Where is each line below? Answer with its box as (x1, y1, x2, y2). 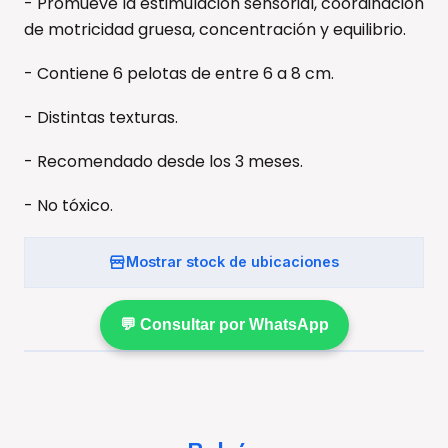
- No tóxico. (24, 193, 113, 217)
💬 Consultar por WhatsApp (119, 315, 329, 333)
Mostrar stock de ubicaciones (126, 253, 339, 271)
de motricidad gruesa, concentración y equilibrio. (24, 17, 406, 41)
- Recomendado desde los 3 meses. (24, 149, 303, 173)
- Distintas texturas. (24, 105, 178, 129)
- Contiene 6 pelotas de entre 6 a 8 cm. (24, 61, 334, 85)
